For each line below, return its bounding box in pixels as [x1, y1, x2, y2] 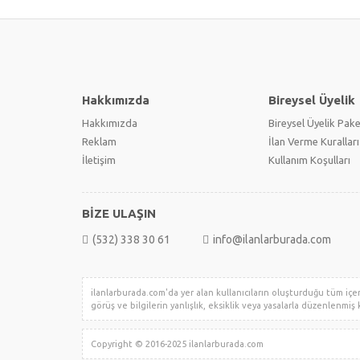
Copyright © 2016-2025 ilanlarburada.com [91, 339, 271, 349]
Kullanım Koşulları [268, 154, 350, 166]
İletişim [82, 154, 116, 166]
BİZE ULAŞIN [82, 207, 156, 220]
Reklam [82, 136, 117, 147]
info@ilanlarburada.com [213, 233, 331, 246]
